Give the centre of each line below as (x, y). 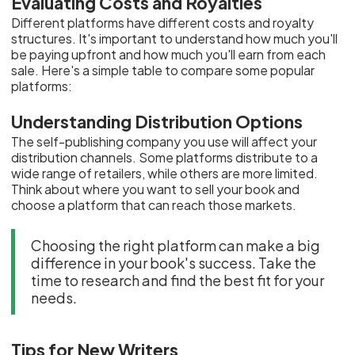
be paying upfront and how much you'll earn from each (169, 54)
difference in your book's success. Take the (174, 262)
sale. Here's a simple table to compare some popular (163, 70)
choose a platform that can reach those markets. (154, 205)
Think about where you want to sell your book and (156, 189)
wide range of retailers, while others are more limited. (165, 173)
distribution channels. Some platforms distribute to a (165, 157)
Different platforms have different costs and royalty (163, 23)
